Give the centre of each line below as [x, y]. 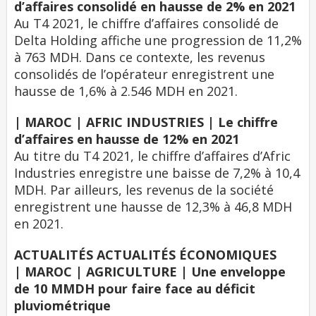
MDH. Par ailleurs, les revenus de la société [144, 190]
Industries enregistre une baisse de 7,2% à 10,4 [157, 173]
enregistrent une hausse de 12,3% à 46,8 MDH [153, 207]
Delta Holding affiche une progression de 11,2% [158, 40]
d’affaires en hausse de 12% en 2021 [127, 139]
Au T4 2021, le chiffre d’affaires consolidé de [146, 23]
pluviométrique [62, 305]
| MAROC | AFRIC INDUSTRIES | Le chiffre [146, 122]
